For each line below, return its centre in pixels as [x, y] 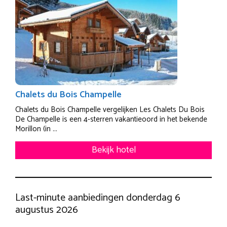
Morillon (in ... [36, 129]
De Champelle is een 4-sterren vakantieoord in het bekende [111, 119]
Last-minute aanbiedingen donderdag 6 [98, 198]
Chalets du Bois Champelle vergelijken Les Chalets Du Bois [110, 109]
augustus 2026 [47, 210]
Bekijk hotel [113, 150]
